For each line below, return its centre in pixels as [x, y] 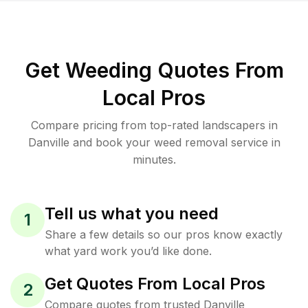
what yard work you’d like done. [128, 251]
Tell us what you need [132, 213]
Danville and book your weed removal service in [154, 142]
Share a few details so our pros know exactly [164, 234]
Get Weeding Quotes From [154, 70]
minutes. [154, 159]
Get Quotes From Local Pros [155, 284]
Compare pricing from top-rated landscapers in [154, 125]
